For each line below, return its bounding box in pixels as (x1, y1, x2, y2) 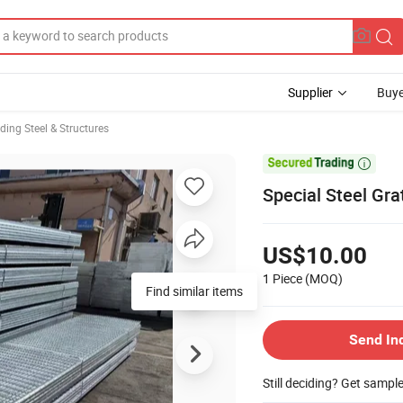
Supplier (288, 84, 333, 101)
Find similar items (146, 282, 243, 300)
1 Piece (263, 269, 302, 287)
